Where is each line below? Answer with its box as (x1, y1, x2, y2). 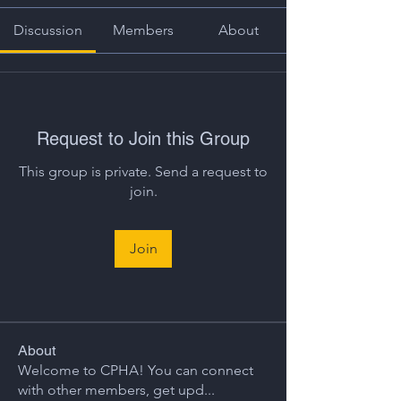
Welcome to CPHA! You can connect (18, 362, 253, 379)
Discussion (13, 21, 82, 38)
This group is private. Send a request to (19, 163, 268, 180)
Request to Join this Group (37, 128, 250, 149)
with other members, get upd (18, 381, 204, 398)
